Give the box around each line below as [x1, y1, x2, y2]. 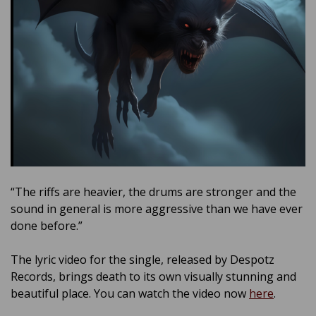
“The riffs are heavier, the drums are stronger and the [11, 183, 296, 200]
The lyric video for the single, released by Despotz [11, 251, 274, 267]
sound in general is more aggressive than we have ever [11, 200, 303, 217]
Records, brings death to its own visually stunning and [11, 268, 296, 284]
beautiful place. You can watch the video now [11, 285, 249, 301]
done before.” [11, 217, 83, 233]
